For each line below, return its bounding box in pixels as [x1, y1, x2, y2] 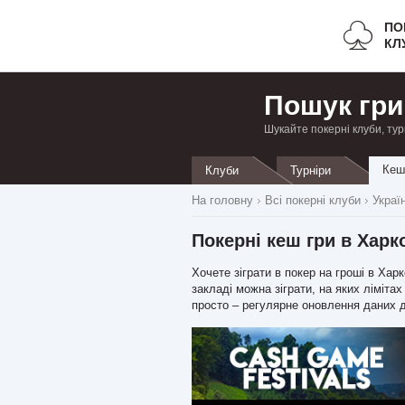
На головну [192, 193, 253, 207]
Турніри [290, 164, 331, 177]
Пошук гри [264, 90, 403, 120]
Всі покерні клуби [265, 193, 361, 207]
